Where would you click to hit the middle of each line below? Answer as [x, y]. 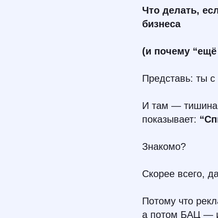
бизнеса [161, 24]
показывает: [171, 119]
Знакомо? [164, 146]
